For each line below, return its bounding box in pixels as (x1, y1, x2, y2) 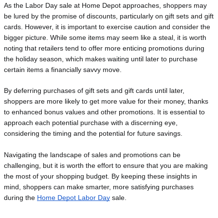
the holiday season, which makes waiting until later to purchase (4, 55, 198, 63)
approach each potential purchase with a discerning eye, (4, 119, 178, 127)
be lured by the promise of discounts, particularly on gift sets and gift (4, 12, 214, 20)
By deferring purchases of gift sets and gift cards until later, (4, 87, 184, 95)
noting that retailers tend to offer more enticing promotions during (4, 44, 204, 53)
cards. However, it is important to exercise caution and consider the (4, 23, 210, 31)
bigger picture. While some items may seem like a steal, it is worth (4, 34, 206, 42)
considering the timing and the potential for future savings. (4, 129, 182, 138)
